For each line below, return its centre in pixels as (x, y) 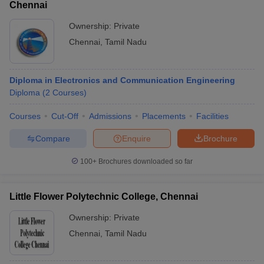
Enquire (136, 138)
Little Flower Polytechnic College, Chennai (104, 197)
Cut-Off (65, 116)
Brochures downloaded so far (145, 161)
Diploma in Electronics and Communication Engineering (122, 80)
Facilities (212, 116)
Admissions (110, 116)
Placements (164, 116)
